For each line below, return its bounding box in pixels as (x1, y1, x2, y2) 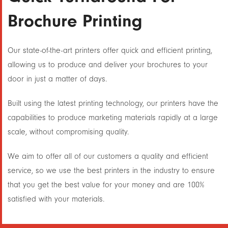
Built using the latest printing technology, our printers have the (8, 99, 218, 108)
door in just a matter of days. (8, 74, 107, 83)
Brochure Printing (8, 11, 142, 31)
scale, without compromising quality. (8, 127, 129, 136)
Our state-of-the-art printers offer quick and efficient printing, (8, 46, 212, 55)
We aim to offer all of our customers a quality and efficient (8, 152, 208, 161)
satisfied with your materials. (8, 194, 104, 204)
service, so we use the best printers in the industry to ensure (8, 166, 215, 175)
